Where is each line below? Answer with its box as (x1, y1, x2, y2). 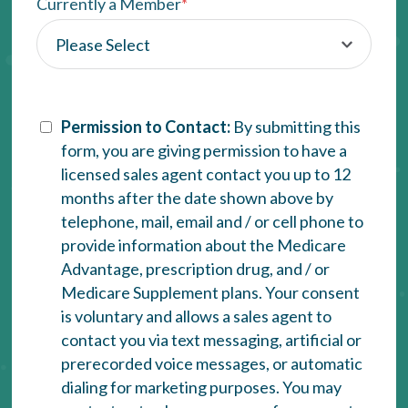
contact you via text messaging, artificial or (61, 330, 362, 351)
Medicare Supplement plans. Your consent (61, 282, 361, 303)
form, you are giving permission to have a (61, 140, 348, 161)
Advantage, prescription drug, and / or (61, 259, 331, 280)
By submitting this (233, 117, 362, 138)
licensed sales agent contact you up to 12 (61, 164, 352, 185)
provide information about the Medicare (61, 235, 347, 256)
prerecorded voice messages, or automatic (61, 353, 363, 374)
